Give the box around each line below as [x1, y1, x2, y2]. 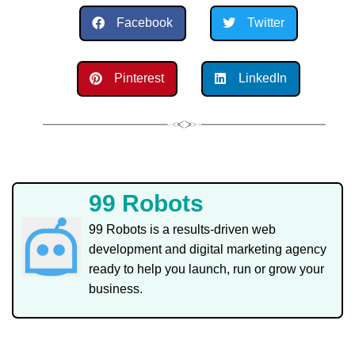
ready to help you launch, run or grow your [89, 261, 324, 276]
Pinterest [113, 71, 164, 86]
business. [89, 281, 143, 296]
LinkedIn [238, 71, 287, 86]
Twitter [246, 16, 284, 30]
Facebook [116, 16, 173, 30]
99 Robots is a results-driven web [89, 222, 276, 236]
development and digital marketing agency [89, 242, 326, 256]
